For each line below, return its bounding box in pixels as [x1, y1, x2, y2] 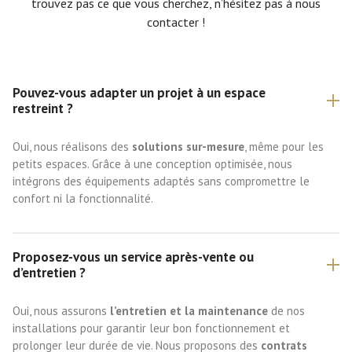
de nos [268, 302, 305, 318]
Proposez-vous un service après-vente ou [13, 247, 254, 266]
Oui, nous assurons [13, 302, 110, 318]
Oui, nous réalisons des [13, 138, 132, 154]
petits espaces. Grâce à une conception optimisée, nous [13, 156, 292, 171]
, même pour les [244, 138, 324, 154]
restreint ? [13, 99, 73, 117]
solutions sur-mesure [132, 138, 244, 154]
